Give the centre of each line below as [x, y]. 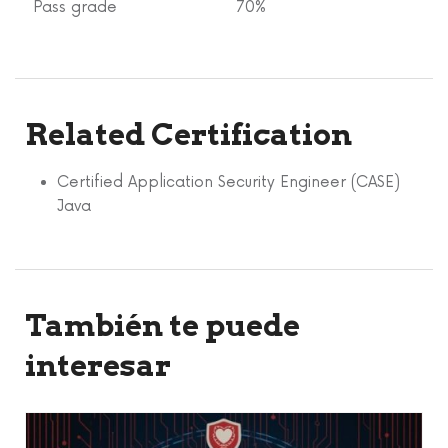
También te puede [162, 325]
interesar [98, 365]
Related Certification [188, 134]
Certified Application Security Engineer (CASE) [228, 183]
